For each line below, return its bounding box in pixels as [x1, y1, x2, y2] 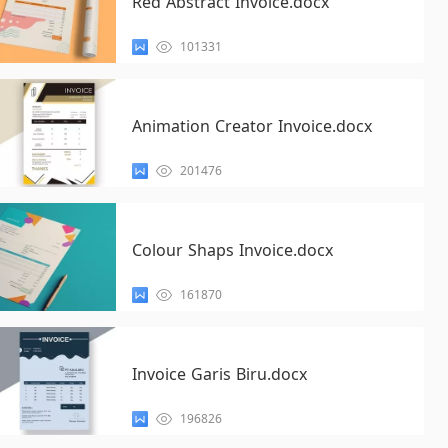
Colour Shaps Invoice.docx [131, 239, 333, 261]
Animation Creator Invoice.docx [131, 115, 372, 137]
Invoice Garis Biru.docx [131, 363, 307, 385]
